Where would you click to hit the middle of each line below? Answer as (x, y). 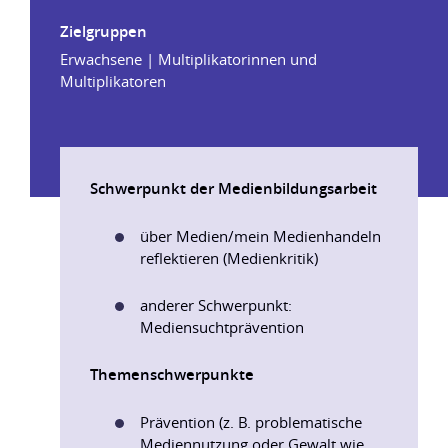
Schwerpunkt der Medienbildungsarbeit (233, 188)
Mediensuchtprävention (222, 327)
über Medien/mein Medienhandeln (260, 236)
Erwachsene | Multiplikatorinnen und (188, 59)
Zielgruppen (103, 31)
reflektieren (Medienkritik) (229, 258)
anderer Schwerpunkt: (216, 305)
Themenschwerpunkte (172, 374)
